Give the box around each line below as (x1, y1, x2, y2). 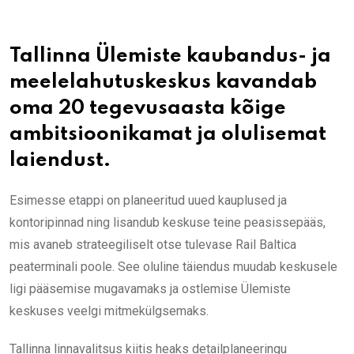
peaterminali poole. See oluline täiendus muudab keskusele (9, 259, 337, 275)
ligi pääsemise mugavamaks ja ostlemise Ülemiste (9, 281, 291, 297)
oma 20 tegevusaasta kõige (9, 99, 286, 119)
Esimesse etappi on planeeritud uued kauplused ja (9, 193, 287, 209)
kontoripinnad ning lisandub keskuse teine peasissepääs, (9, 215, 326, 231)
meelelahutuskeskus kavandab (9, 73, 317, 93)
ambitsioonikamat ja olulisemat (9, 125, 326, 145)
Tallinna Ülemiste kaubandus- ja (9, 47, 331, 67)
